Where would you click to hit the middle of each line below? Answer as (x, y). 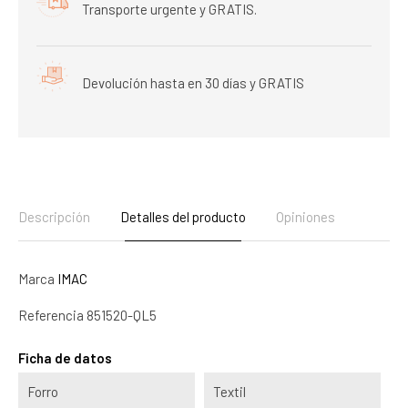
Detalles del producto (183, 216)
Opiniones (306, 216)
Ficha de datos (65, 357)
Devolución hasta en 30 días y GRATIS (193, 82)
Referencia (51, 315)
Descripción (54, 216)
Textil (229, 391)
